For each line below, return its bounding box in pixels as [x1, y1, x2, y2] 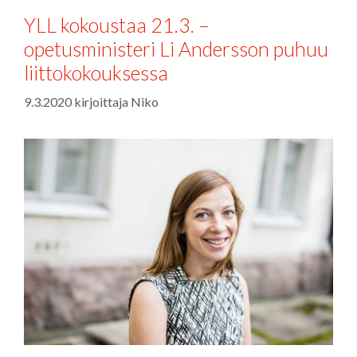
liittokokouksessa [24, 61, 168, 84]
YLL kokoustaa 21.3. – [24, 13, 210, 37]
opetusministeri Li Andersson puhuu [24, 37, 328, 61]
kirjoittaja [74, 94, 131, 109]
